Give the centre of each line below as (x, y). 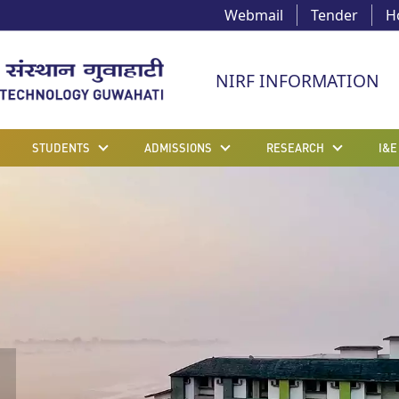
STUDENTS (61, 148)
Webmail (254, 15)
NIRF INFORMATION (297, 80)
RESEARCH (295, 148)
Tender (334, 15)
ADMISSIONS (178, 148)
